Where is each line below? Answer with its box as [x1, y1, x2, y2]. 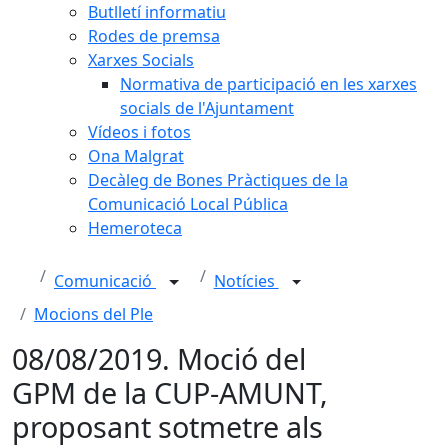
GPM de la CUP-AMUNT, [12, 373, 328, 412]
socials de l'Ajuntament [120, 97, 294, 119]
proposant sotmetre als [12, 407, 323, 446]
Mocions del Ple [34, 303, 153, 325]
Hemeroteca [88, 217, 182, 239]
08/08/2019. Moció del [12, 339, 306, 378]
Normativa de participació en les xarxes [120, 73, 417, 95]
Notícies [213, 270, 279, 293]
